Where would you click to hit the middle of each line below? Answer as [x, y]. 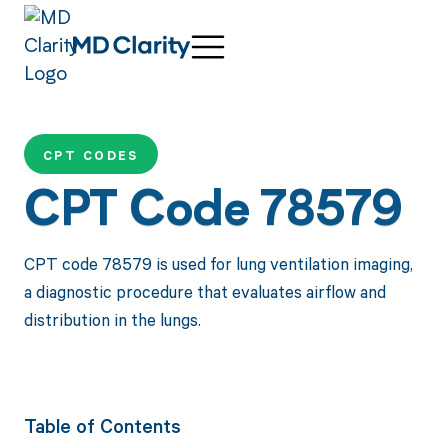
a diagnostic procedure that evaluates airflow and [204, 291]
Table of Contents [102, 425]
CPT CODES [90, 156]
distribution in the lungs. [112, 319]
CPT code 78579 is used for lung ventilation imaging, [218, 263]
